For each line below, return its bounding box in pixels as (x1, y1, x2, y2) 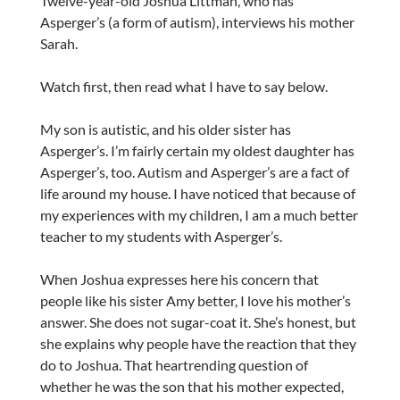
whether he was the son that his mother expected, (39, 378, 344, 396)
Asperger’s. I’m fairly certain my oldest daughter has (39, 142, 354, 160)
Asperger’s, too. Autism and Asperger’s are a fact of (39, 163, 349, 181)
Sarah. (39, 35, 78, 53)
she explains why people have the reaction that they (39, 335, 356, 353)
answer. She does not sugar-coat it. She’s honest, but (39, 313, 356, 331)
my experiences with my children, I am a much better (39, 206, 358, 224)
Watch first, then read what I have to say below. (39, 78, 328, 96)
